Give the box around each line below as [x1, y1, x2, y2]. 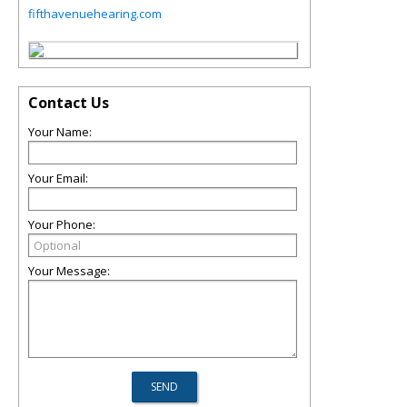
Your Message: [28, 263, 110, 279]
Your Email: [28, 170, 88, 186]
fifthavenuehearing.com [28, 5, 162, 22]
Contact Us [28, 93, 109, 113]
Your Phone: [28, 216, 95, 233]
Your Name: [28, 124, 92, 140]
